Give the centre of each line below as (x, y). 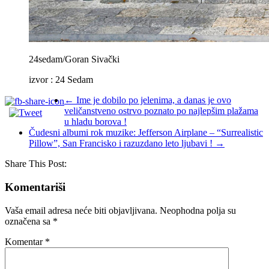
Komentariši (35, 187)
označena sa (29, 221)
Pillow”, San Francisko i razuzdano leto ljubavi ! (122, 144)
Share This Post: (36, 164)
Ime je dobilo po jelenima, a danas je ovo (153, 100)
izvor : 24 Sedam (49, 80)
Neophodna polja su (198, 210)
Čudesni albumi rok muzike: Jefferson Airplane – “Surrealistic (146, 133)
